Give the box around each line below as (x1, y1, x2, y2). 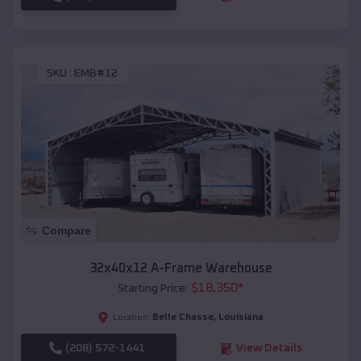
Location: (113, 313, 151, 322)
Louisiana (218, 313, 263, 323)
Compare (42, 224, 91, 238)
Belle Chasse (152, 313, 214, 323)
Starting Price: (117, 283, 188, 295)
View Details (235, 342, 302, 355)
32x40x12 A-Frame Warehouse (89, 262, 272, 276)
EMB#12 (74, 68, 118, 80)
